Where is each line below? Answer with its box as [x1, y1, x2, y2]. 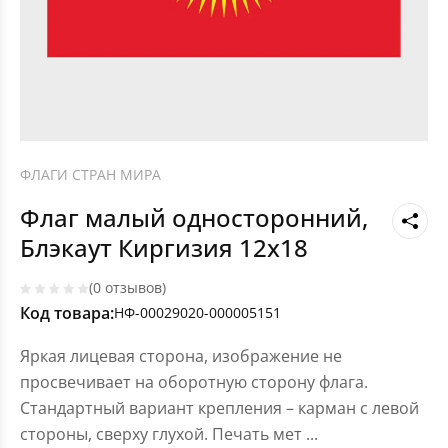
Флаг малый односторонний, [20, 201, 368, 235]
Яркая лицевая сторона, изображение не [20, 345, 342, 368]
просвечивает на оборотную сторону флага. [20, 371, 368, 394]
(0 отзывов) [89, 278, 166, 298]
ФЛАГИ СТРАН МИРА [20, 165, 161, 184]
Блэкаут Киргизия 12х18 [20, 231, 308, 265]
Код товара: [20, 302, 114, 325]
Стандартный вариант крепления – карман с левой [20, 397, 419, 420]
